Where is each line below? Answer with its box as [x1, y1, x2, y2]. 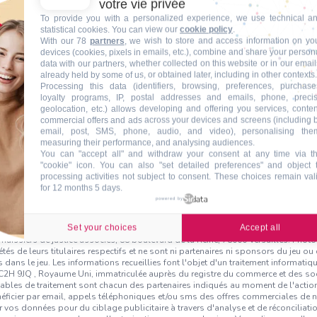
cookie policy [180, 24, 233, 34]
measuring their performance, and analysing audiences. [40, 137, 255, 147]
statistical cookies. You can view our [40, 24, 180, 34]
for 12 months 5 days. [40, 183, 122, 192]
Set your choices [67, 222, 137, 232]
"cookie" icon [40, 160, 93, 170]
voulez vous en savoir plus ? [77, 180, 229, 194]
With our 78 [40, 35, 90, 45]
